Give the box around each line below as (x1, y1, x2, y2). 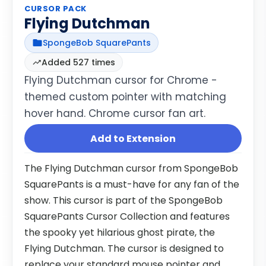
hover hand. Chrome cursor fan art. (24, 106, 205, 121)
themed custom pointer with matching (24, 90, 226, 104)
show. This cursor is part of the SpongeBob (24, 194, 223, 207)
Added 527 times (42, 56, 115, 68)
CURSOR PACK (24, 3, 87, 14)
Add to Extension (90, 131, 176, 145)
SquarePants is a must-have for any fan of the (24, 178, 239, 191)
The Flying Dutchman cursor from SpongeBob (24, 161, 238, 175)
